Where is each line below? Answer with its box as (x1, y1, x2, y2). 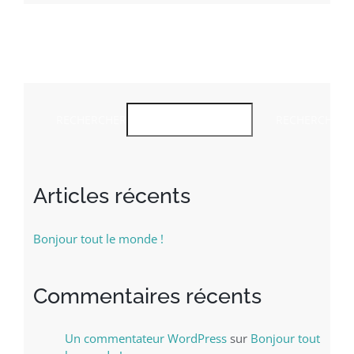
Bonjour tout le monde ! (32, 230, 164, 247)
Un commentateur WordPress (64, 330, 227, 347)
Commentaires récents (32, 283, 262, 308)
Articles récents (32, 183, 190, 208)
